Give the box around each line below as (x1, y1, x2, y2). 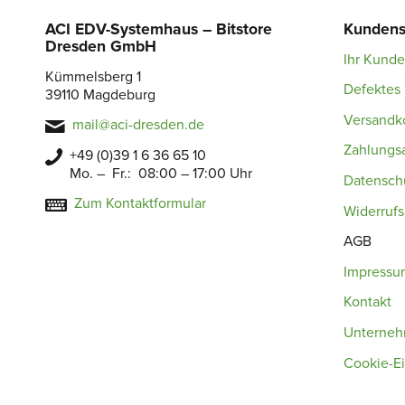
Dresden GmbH (45, 37, 156, 57)
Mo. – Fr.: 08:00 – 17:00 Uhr (70, 164, 252, 183)
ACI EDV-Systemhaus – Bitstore (45, 20, 272, 40)
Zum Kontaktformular (74, 194, 206, 213)
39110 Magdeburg (45, 85, 155, 104)
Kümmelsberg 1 (45, 67, 141, 86)
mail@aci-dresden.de (72, 116, 204, 135)
